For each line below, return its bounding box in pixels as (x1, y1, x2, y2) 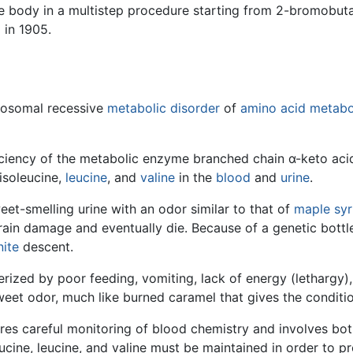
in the (175, 169, 216, 185)
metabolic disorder (107, 99, 220, 116)
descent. (19, 238, 73, 255)
